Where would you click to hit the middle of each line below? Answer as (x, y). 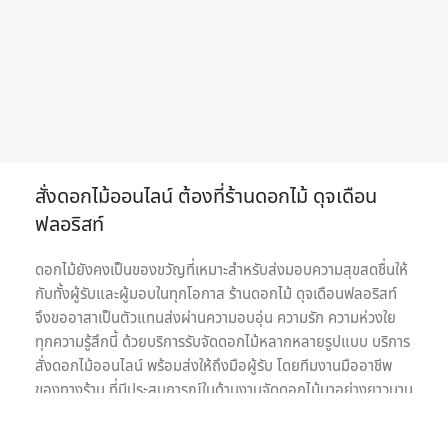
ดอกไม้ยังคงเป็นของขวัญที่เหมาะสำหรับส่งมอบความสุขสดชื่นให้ (221, 270)
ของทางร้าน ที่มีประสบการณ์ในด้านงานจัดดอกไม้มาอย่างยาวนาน (224, 390)
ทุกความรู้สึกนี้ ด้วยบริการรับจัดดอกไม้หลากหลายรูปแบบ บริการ (222, 342)
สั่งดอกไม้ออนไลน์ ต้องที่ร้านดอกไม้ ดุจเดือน (206, 197)
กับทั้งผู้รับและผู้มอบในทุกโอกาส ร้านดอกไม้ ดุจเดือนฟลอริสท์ (216, 294)
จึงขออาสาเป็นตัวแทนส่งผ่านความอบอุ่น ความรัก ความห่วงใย (215, 318)
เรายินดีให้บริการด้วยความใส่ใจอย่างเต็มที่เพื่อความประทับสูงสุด (219, 414)
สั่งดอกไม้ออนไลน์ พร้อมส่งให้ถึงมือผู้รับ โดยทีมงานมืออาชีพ (213, 366)
